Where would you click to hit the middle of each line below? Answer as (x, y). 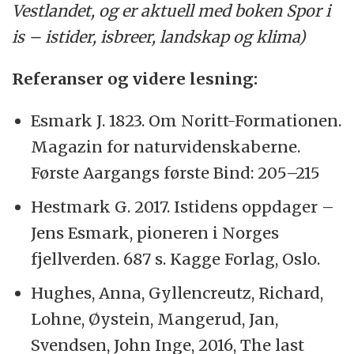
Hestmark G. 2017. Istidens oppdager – (183, 206)
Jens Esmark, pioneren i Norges (155, 232)
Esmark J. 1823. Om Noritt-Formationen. (186, 120)
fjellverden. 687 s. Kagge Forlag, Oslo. (176, 258)
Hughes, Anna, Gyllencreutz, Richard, (177, 292)
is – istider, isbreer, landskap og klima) (159, 36)
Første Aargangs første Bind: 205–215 (176, 172)
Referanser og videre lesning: (135, 78)
